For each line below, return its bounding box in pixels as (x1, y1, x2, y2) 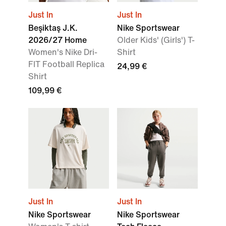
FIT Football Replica (28, 60, 104, 69)
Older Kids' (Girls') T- (117, 36, 195, 44)
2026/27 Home (28, 36, 87, 44)
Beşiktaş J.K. (28, 24, 78, 32)
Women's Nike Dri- (28, 48, 97, 56)
